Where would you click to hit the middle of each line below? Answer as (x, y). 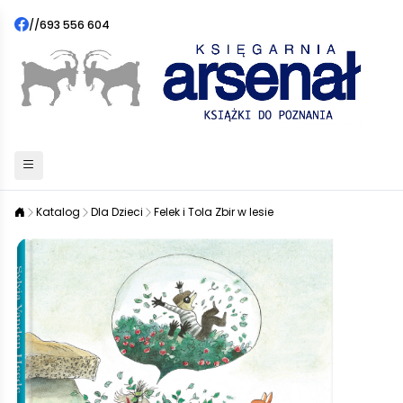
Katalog (58, 212)
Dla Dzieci (117, 212)
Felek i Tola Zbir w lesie (214, 212)
